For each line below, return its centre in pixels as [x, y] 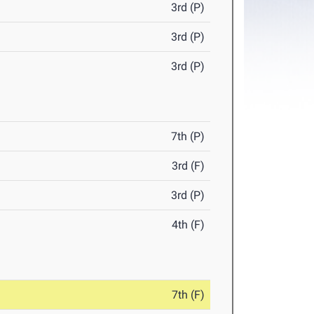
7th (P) [188, 137]
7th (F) [189, 295]
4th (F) [189, 225]
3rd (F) [189, 166]
